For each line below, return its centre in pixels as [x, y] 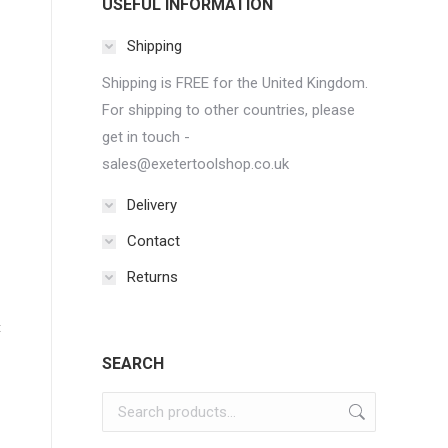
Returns [152, 277]
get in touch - [146, 137]
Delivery [152, 205]
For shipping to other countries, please [228, 110]
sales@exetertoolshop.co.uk [195, 164]
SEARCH [133, 363]
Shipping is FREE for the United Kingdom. [235, 83]
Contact [153, 241]
